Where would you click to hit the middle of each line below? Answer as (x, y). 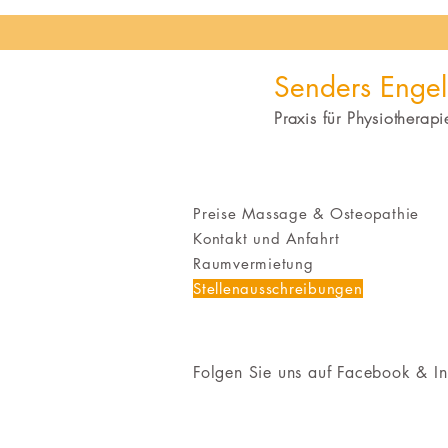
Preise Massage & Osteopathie (306, 213)
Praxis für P (315, 118)
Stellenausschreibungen (278, 288)
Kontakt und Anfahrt (266, 238)
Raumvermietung (253, 263)
